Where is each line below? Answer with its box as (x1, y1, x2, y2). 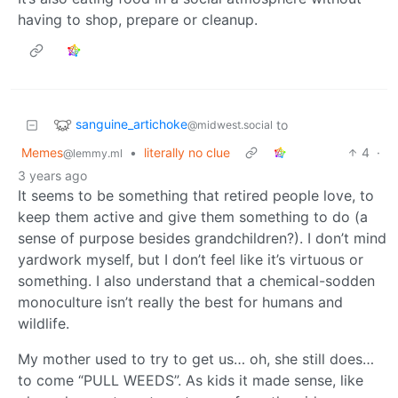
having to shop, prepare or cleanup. (18, 10, 258, 28)
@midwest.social (187, 117, 273, 131)
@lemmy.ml (63, 146, 123, 160)
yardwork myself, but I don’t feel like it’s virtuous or (18, 250, 363, 268)
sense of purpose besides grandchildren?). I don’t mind (18, 228, 386, 247)
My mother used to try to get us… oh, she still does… (18, 349, 374, 368)
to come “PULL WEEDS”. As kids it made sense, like (18, 370, 363, 389)
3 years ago (18, 167, 87, 183)
